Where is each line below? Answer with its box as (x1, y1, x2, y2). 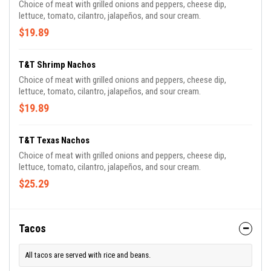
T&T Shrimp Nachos (19, 59, 96, 70)
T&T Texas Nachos (19, 135, 90, 146)
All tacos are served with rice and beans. (25, 250, 151, 260)
